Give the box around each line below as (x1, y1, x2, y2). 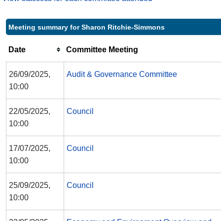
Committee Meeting (66, 45, 138, 54)
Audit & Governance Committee (67, 70, 177, 79)
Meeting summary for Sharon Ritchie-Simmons (8, 23, 165, 32)
